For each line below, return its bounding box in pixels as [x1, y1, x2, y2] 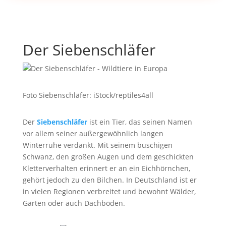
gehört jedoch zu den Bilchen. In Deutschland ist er [22, 175, 197, 185]
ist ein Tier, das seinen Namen [89, 117, 192, 127]
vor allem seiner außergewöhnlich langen [22, 129, 163, 138]
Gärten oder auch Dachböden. [22, 198, 125, 208]
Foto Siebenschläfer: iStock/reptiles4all [22, 90, 153, 100]
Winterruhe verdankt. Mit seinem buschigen [22, 140, 173, 150]
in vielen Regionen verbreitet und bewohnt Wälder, [22, 187, 196, 196]
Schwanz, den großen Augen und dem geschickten [22, 152, 194, 161]
